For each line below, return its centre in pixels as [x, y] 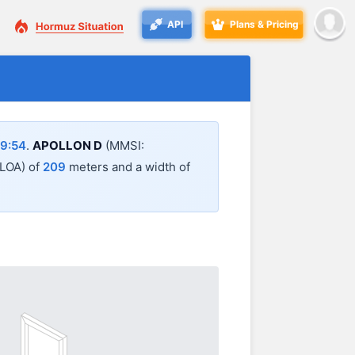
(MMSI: [123, 146]
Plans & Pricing [264, 24]
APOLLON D [67, 146]
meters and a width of [128, 167]
